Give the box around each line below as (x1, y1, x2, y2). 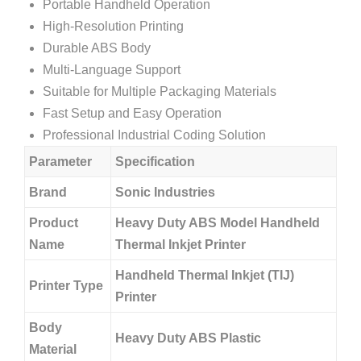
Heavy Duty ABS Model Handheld (115, 216, 320, 230)
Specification (115, 155, 195, 168)
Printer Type (29, 279, 103, 293)
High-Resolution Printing (43, 19, 184, 33)
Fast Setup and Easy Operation (43, 106, 222, 120)
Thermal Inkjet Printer (115, 238, 246, 251)
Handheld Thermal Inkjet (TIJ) (115, 268, 294, 282)
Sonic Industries (115, 185, 215, 199)
